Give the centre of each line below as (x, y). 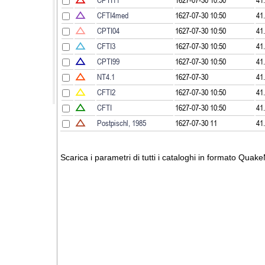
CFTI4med (113, 15)
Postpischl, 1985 (122, 123)
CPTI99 (108, 61)
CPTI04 (108, 30)
